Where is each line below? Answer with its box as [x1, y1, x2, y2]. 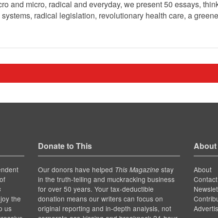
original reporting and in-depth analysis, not [37, 203, 171, 214]
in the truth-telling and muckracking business [37, 174, 175, 184]
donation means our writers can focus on [37, 194, 163, 204]
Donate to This [37, 140, 92, 152]
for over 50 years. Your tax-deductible [37, 184, 154, 194]
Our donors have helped [37, 164, 115, 175]
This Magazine [114, 165, 159, 175]
